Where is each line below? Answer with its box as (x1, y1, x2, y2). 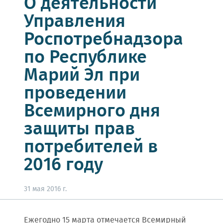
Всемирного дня (24, 98, 160, 125)
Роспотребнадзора (24, 26, 183, 54)
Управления (24, 8, 125, 36)
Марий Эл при (24, 62, 140, 90)
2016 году (24, 151, 103, 179)
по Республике (24, 44, 147, 72)
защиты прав (24, 115, 135, 143)
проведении (24, 80, 126, 108)
